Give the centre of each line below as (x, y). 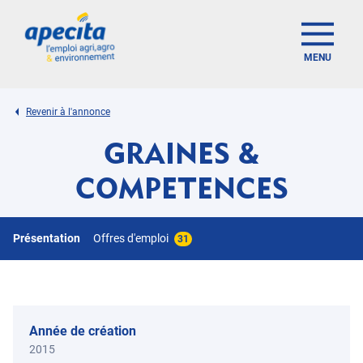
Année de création (83, 331)
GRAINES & (181, 153)
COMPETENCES (181, 188)
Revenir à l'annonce (68, 112)
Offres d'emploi (132, 238)
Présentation (47, 238)
